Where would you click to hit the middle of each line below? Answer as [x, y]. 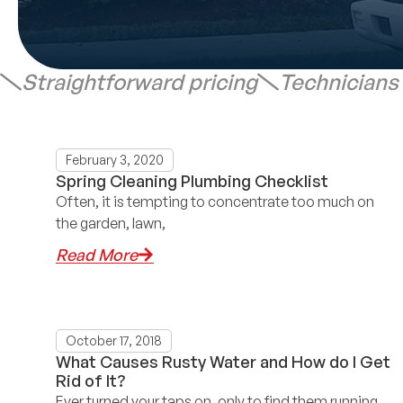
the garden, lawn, [111, 223]
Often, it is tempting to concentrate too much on [215, 201]
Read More [97, 255]
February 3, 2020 [115, 160]
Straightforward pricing [139, 82]
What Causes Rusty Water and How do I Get [223, 362]
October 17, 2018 [114, 341]
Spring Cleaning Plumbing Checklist [192, 181]
